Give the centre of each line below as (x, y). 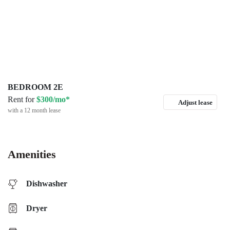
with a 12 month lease (34, 110)
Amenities (32, 154)
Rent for (22, 99)
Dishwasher (47, 184)
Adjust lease (195, 102)
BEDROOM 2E (35, 87)
